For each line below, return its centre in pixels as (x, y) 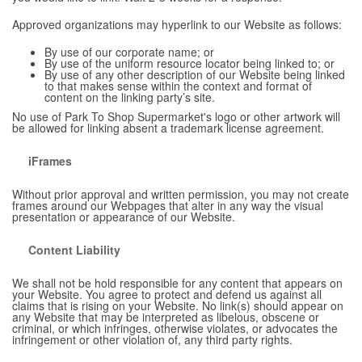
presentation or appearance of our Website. (124, 216)
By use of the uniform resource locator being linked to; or (189, 63)
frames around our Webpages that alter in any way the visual (168, 205)
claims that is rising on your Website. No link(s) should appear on (178, 305)
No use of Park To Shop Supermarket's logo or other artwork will (176, 116)
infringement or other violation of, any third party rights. (152, 339)
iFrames (50, 160)
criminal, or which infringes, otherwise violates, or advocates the (175, 328)
